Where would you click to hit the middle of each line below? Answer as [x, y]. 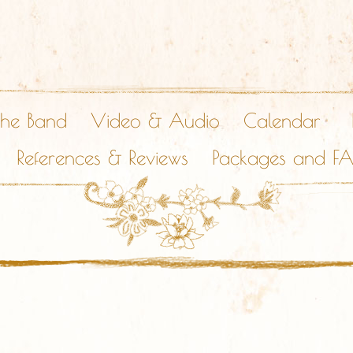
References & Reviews [102, 157]
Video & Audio [155, 120]
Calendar [282, 120]
